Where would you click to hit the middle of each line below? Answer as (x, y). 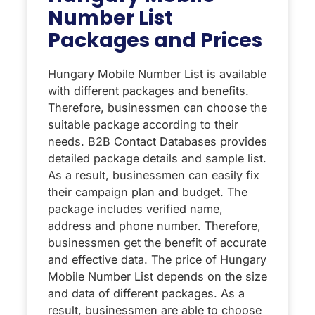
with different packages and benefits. (148, 91)
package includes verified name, (135, 209)
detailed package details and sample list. (157, 159)
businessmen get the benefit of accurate (157, 243)
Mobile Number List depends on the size (157, 277)
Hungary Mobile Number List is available (157, 74)
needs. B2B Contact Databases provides (157, 142)
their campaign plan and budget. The (148, 192)
